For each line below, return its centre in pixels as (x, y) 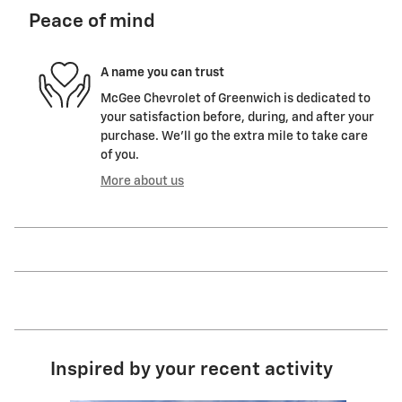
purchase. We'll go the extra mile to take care (234, 137)
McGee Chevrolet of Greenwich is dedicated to (236, 99)
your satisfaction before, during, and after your (237, 118)
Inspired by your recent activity (192, 371)
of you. (120, 156)
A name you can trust (162, 72)
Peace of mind (92, 22)
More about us (142, 182)
